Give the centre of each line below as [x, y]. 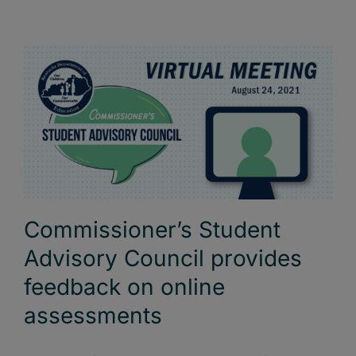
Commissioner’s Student [152, 230]
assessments [93, 316]
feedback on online [124, 287]
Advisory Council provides [163, 259]
